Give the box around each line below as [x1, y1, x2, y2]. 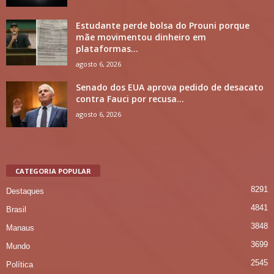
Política [6, 259, 33, 269]
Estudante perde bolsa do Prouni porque [76, 19, 250, 31]
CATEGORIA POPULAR [15, 166, 91, 176]
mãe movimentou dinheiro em [76, 31, 206, 43]
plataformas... [76, 42, 138, 54]
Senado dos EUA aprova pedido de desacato [76, 81, 264, 93]
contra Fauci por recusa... [76, 92, 184, 105]
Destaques [6, 186, 44, 196]
